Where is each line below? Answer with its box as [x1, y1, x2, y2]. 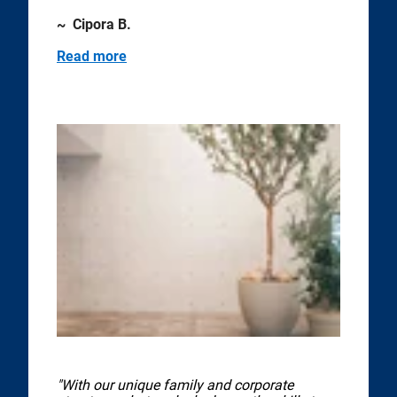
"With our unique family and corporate [57, 377, 293, 393]
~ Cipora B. [57, 16, 131, 33]
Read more [57, 48, 127, 65]
